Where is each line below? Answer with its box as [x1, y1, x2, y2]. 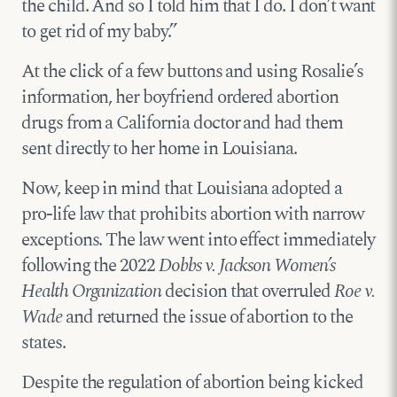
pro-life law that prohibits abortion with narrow [21, 200, 364, 230]
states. [21, 329, 66, 358]
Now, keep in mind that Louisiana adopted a [21, 175, 342, 204]
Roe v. [333, 277, 375, 307]
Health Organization [21, 277, 162, 307]
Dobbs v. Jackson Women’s [159, 252, 335, 281]
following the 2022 [21, 252, 160, 281]
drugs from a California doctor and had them [21, 109, 343, 138]
